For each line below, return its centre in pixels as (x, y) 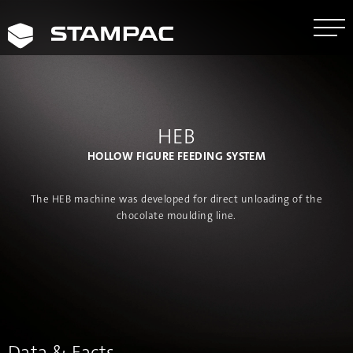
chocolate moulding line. (176, 216)
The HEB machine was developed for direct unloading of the (176, 199)
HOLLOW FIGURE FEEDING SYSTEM (176, 157)
